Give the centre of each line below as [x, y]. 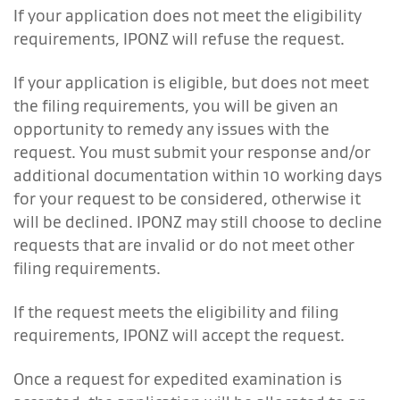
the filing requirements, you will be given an [176, 105]
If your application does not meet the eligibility [187, 15]
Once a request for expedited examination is [178, 379]
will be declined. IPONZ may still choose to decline [198, 221]
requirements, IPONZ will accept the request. [179, 335]
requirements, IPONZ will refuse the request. [179, 38]
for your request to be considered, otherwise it [187, 198]
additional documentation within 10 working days [198, 175]
